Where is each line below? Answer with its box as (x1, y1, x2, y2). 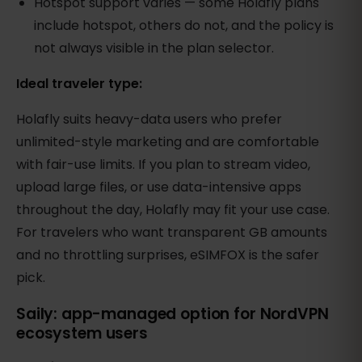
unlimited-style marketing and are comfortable (16, 132, 319, 151)
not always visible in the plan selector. (34, 38, 275, 57)
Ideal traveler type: (16, 74, 142, 93)
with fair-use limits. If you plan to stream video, (16, 154, 310, 174)
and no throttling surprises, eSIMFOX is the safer (16, 245, 319, 264)
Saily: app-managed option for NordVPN (16, 302, 329, 325)
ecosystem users (16, 322, 148, 344)
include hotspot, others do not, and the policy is (34, 15, 335, 35)
